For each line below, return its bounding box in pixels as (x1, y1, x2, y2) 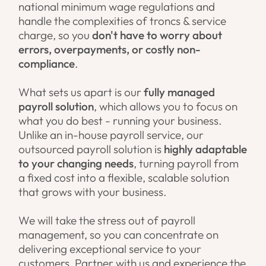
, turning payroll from (134, 156, 239, 171)
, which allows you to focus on (94, 99, 238, 114)
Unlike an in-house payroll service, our (18, 128, 204, 142)
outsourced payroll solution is (18, 142, 164, 157)
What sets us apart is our (18, 85, 144, 100)
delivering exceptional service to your (18, 242, 202, 256)
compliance (18, 56, 75, 71)
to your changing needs (18, 156, 134, 171)
